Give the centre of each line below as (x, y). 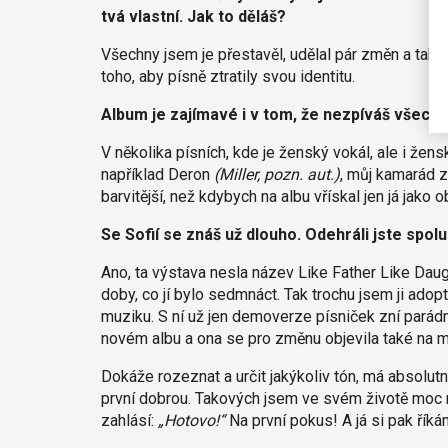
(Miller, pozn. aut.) (276, 175)
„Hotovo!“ (191, 421)
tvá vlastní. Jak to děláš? (193, 17)
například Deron (157, 175)
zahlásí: (129, 421)
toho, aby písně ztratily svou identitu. (227, 77)
